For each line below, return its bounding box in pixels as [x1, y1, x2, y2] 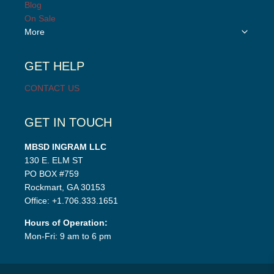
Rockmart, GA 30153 [24, 182, 105, 193]
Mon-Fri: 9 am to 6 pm [24, 231, 111, 242]
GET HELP [24, 59, 84, 73]
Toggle [239, 24, 268, 35]
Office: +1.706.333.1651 [24, 196, 118, 206]
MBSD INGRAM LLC [24, 142, 106, 152]
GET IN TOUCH [24, 116, 112, 130]
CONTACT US [24, 83, 80, 94]
